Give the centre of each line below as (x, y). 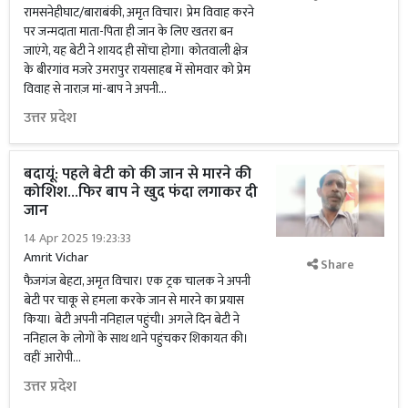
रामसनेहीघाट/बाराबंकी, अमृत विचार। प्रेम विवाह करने (139, 12)
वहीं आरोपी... (52, 357)
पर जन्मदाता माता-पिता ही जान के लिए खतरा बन (128, 31)
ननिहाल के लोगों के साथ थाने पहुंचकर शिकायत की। (136, 338)
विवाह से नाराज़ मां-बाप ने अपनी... (95, 89)
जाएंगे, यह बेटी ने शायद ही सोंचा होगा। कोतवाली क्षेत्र (136, 51)
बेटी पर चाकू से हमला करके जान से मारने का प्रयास (134, 300)
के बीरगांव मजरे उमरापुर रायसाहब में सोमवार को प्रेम (137, 70)
